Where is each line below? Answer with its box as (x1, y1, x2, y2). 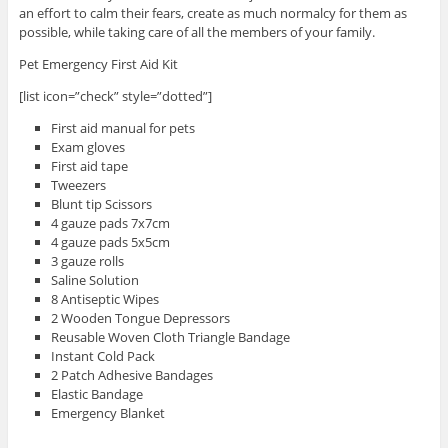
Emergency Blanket (51, 404, 166, 423)
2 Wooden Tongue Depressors (51, 309, 231, 328)
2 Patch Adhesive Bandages (51, 366, 214, 385)
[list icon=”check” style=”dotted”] (18, 87, 212, 106)
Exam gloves (51, 138, 126, 157)
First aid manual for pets (51, 119, 196, 138)
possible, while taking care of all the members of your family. (18, 23, 375, 42)
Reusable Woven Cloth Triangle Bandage (51, 328, 291, 347)
